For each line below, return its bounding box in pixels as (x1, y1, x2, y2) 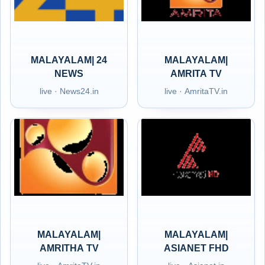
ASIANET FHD (163, 243, 229, 253)
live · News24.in (39, 86, 99, 96)
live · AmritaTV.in (164, 86, 228, 96)
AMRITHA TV (39, 243, 99, 253)
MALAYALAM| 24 (31, 55, 107, 65)
